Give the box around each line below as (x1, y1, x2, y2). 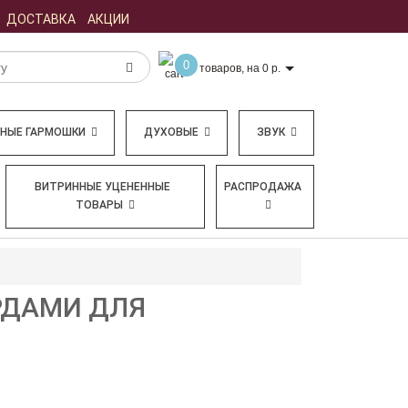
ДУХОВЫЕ (144, 126, 199, 138)
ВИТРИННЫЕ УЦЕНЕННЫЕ (35, 180, 171, 193)
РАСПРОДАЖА (224, 180, 302, 193)
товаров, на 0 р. (199, 61, 280, 75)
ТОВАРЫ (76, 199, 124, 211)
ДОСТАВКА (6, 12, 76, 26)
